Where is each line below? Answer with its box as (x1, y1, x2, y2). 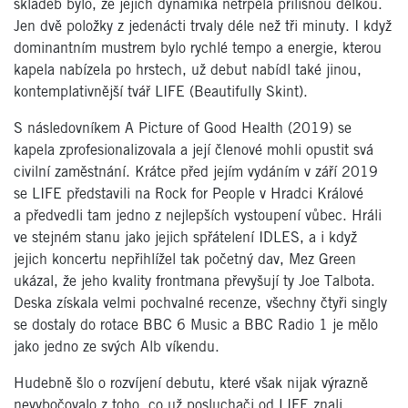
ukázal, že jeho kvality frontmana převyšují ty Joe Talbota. (14, 274, 375, 289)
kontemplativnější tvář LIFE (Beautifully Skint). (14, 85, 308, 99)
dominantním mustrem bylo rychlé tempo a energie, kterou (14, 41, 382, 56)
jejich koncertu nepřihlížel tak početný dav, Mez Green (14, 252, 356, 267)
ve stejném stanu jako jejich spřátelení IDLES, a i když (14, 230, 357, 245)
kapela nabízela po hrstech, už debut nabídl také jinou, (14, 63, 362, 77)
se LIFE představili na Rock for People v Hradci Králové (14, 187, 363, 201)
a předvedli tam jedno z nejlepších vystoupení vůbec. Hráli (14, 209, 382, 223)
